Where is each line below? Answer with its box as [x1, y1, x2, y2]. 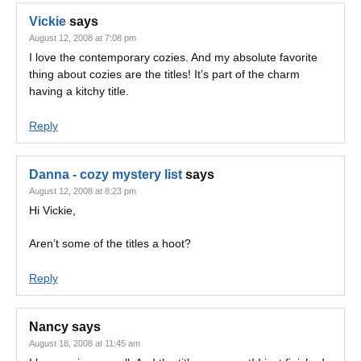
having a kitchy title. [29, 85, 129, 98]
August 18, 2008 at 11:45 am [29, 338, 140, 348]
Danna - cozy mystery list [29, 168, 182, 181]
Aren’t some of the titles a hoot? [29, 237, 191, 250]
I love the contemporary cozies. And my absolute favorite [29, 51, 317, 64]
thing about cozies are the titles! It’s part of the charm [29, 68, 300, 81]
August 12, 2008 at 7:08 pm [29, 33, 136, 43]
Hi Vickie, [29, 204, 76, 217]
